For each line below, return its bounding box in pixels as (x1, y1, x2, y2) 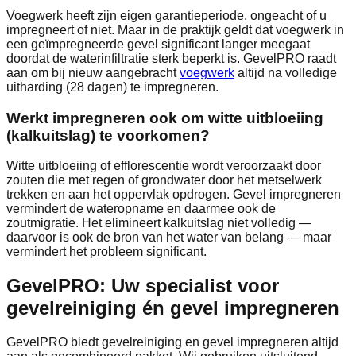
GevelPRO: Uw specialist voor (6, 275, 279, 297)
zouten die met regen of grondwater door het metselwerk (6, 173, 322, 188)
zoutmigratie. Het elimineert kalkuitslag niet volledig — (6, 216, 311, 230)
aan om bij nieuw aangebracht (6, 65, 176, 79)
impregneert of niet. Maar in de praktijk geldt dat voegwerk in (6, 22, 344, 37)
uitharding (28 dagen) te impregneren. (6, 79, 219, 94)
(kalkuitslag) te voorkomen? (6, 126, 210, 144)
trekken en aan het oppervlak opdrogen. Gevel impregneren (6, 188, 341, 202)
